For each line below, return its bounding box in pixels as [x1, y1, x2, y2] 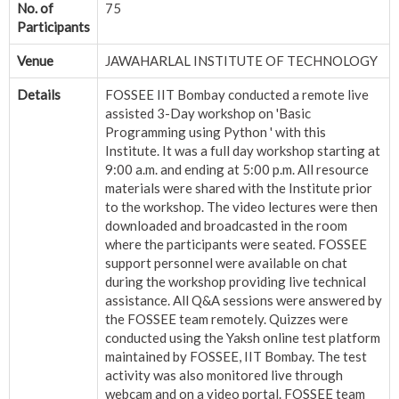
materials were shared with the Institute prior [105, 180, 372, 197]
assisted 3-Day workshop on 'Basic [105, 105, 311, 122]
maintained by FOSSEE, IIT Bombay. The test [105, 348, 367, 365]
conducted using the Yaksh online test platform [105, 330, 380, 346]
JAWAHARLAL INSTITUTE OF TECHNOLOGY [105, 53, 378, 69]
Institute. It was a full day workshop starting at [105, 142, 380, 159]
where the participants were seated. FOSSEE [105, 236, 367, 253]
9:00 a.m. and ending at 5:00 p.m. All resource [105, 161, 369, 178]
